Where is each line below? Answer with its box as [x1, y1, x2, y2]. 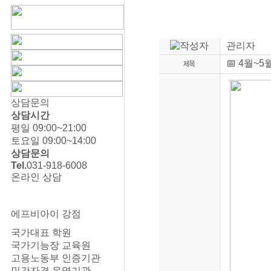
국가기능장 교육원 [11, 240, 91, 250]
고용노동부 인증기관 [11, 253, 100, 263]
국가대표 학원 [11, 227, 71, 238]
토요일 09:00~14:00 [11, 135, 96, 146]
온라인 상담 [11, 172, 62, 182]
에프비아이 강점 [11, 209, 81, 219]
